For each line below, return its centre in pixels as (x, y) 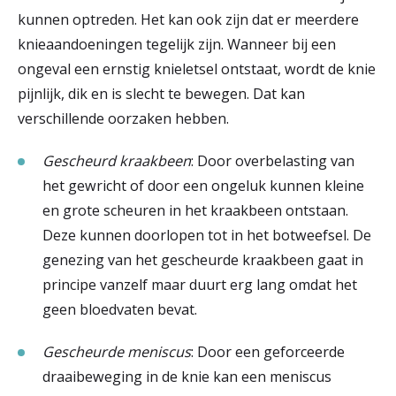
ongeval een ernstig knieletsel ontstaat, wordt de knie (197, 69)
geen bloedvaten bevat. (120, 309)
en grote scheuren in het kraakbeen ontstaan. (195, 210)
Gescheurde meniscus (117, 352)
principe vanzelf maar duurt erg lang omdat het (200, 285)
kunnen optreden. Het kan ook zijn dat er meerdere (188, 19)
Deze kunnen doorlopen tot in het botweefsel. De (207, 235)
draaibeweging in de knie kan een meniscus (187, 377)
